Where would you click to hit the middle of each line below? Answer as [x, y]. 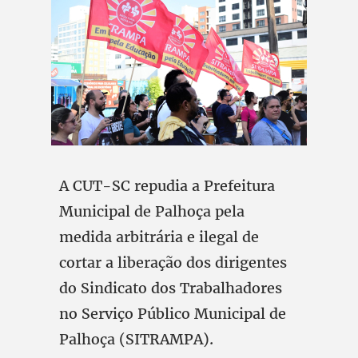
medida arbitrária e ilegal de [159, 237]
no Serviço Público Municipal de [173, 314]
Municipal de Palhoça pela [152, 211]
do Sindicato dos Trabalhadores [171, 288]
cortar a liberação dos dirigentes [173, 263]
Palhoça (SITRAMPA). [136, 339]
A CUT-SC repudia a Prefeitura [167, 186]
